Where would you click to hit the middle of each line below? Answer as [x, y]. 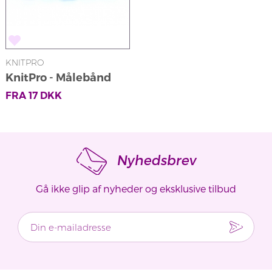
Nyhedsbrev [154, 159]
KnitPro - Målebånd [58, 77]
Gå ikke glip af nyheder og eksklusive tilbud [136, 189]
